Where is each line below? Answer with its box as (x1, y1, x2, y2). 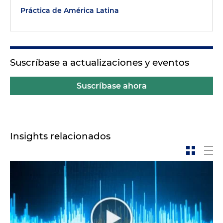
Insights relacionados (10, 130, 111, 142)
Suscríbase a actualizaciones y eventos (10, 56, 189, 68)
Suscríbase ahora (76, 81, 147, 91)
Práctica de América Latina (20, 5, 119, 15)
